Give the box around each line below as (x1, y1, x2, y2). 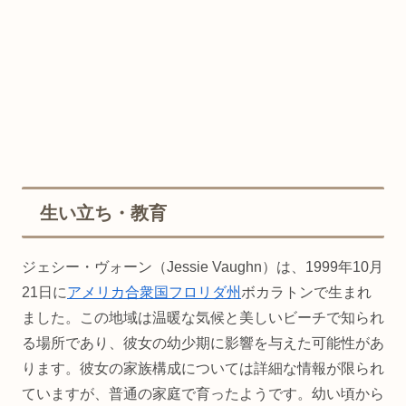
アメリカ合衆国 (67, 284, 169, 300)
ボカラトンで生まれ (241, 284, 372, 300)
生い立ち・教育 (40, 202, 167, 223)
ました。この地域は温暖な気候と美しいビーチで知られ (22, 309, 384, 325)
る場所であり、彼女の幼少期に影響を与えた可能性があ (22, 334, 384, 351)
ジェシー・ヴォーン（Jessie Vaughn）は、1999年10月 (22, 258, 383, 275)
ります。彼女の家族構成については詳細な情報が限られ (22, 360, 384, 376)
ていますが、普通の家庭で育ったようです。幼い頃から (22, 385, 384, 401)
